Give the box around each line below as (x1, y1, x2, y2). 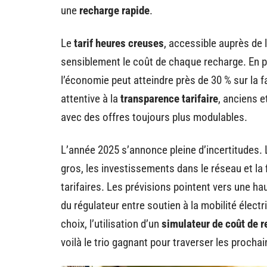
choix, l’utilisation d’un (61, 216, 162, 231)
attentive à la (61, 91, 120, 105)
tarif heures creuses (74, 36, 164, 50)
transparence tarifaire (120, 91, 218, 105)
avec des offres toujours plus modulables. (61, 110, 247, 124)
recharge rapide (79, 3, 150, 17)
